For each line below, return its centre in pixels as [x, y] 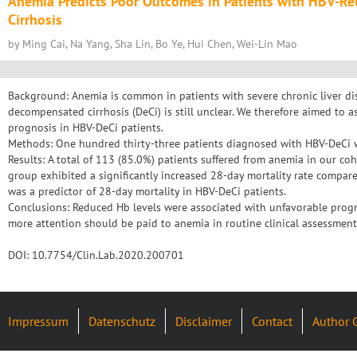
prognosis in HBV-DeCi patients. [86, 127]
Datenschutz [122, 321]
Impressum [38, 321]
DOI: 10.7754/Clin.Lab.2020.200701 [96, 255]
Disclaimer [204, 321]
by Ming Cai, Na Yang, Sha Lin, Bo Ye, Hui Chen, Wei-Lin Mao [153, 44]
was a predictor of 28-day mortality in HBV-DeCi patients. [147, 191]
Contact [272, 321]
